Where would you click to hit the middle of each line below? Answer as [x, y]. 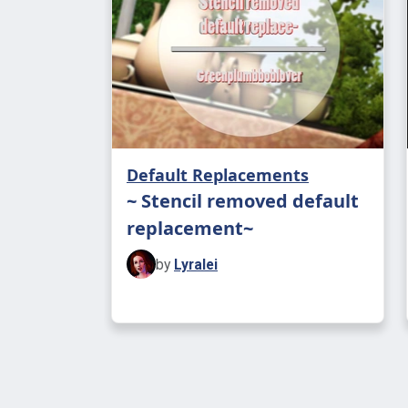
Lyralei [196, 264]
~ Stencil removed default [243, 201]
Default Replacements [218, 175]
